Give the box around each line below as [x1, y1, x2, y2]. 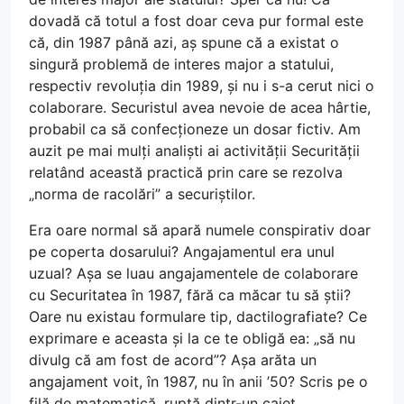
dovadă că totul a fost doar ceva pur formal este [29, 11, 363, 30]
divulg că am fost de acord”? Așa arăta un [29, 350, 317, 369]
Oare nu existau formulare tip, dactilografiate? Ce [29, 307, 367, 326]
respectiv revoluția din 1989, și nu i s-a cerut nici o [29, 76, 374, 95]
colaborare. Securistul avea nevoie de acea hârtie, [29, 97, 371, 116]
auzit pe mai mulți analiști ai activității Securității [29, 141, 360, 160]
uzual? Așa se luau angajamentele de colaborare [29, 263, 358, 282]
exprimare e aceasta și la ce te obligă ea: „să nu [29, 328, 355, 347]
